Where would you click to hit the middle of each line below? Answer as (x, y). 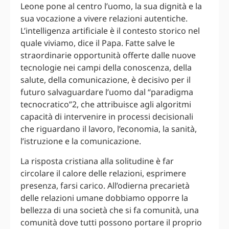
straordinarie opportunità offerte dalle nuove (108, 55)
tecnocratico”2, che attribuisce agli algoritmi (106, 105)
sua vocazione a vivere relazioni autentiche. (104, 19)
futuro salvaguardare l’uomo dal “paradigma (107, 92)
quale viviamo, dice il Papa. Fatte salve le (98, 43)
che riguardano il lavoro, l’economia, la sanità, (109, 129)
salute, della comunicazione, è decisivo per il (106, 80)
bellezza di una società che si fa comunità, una (110, 210)
